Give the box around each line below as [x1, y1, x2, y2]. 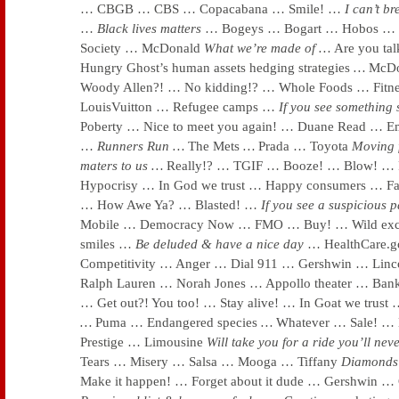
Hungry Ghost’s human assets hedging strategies [80, 61, 350, 75]
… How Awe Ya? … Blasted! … [80, 198, 257, 212]
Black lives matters [97, 21, 205, 36]
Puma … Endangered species [95, 315, 261, 330]
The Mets [188, 139, 240, 153]
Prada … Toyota [258, 139, 348, 153]
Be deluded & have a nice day [135, 237, 304, 251]
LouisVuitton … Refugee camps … [80, 100, 275, 114]
